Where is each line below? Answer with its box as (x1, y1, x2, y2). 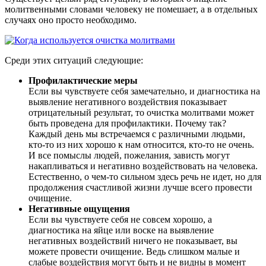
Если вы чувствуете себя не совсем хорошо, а (28, 214, 212, 224)
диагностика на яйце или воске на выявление (28, 224, 214, 235)
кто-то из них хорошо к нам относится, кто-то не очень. (28, 139, 254, 150)
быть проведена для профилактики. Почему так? (28, 118, 226, 128)
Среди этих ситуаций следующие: (5, 55, 143, 65)
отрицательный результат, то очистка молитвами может (28, 107, 254, 118)
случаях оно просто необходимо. (5, 14, 137, 25)
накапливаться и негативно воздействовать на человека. (28, 160, 258, 171)
